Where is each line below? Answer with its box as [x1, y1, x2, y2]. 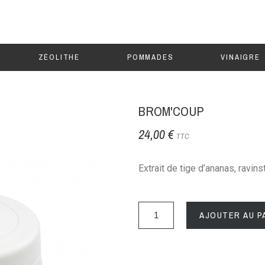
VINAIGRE [221, 52, 260, 62]
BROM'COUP [138, 102, 203, 120]
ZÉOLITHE [38, 52, 80, 62]
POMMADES [127, 52, 174, 62]
